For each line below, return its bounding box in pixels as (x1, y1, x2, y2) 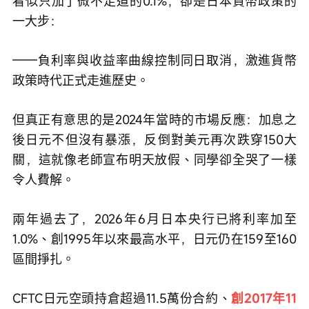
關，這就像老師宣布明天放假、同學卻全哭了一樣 (12, 151, 297, 168)
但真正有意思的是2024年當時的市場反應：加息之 (12, 111, 297, 128)
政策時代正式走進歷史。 (12, 72, 149, 88)
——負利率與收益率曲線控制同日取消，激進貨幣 (12, 52, 297, 68)
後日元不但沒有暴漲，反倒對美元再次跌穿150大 (12, 131, 297, 148)
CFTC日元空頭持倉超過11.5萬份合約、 (12, 290, 232, 306)
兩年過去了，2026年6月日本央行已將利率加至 (12, 210, 297, 227)
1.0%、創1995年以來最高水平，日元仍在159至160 (12, 230, 297, 247)
